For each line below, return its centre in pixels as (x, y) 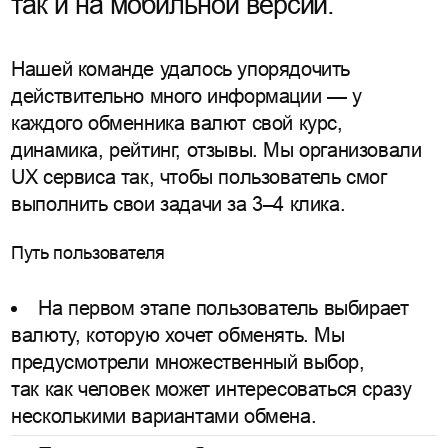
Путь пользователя (88, 252)
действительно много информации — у (186, 95)
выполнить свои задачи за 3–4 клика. (178, 203)
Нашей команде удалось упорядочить (180, 68)
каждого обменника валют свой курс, (177, 122)
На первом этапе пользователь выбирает (223, 307)
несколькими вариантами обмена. (164, 415)
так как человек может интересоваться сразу (211, 388)
